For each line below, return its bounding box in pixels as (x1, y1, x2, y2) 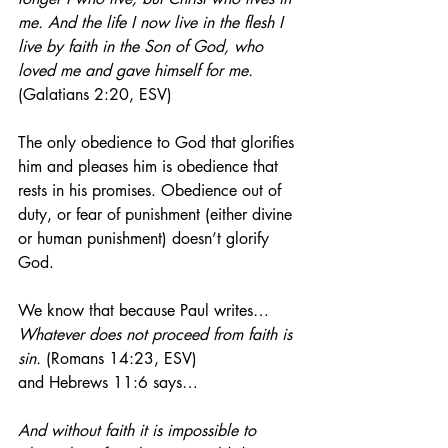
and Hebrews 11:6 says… (18, 372, 198, 393)
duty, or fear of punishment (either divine (18, 204, 297, 225)
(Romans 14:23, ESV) (41, 348, 197, 369)
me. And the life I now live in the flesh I (18, 12, 288, 33)
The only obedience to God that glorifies (18, 132, 299, 153)
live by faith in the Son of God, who (18, 36, 268, 57)
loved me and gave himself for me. (18, 60, 253, 81)
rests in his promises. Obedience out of (18, 180, 286, 201)
